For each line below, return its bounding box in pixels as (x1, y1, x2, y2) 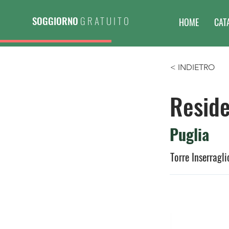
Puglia (170, 122, 209, 146)
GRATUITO (80, 13, 131, 28)
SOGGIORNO (32, 13, 78, 28)
